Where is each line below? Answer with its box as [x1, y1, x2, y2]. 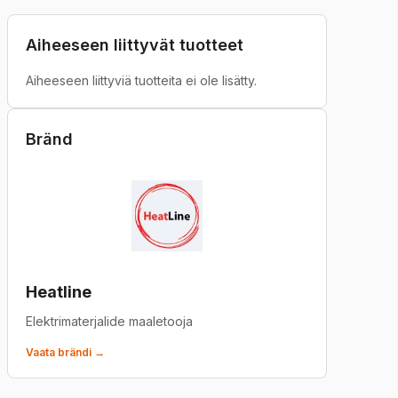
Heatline [26, 283, 92, 301]
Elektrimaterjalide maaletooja [26, 314, 193, 329]
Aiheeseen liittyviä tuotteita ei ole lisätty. [26, 73, 257, 88]
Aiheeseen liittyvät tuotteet [26, 36, 243, 54]
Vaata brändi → [26, 346, 105, 359]
